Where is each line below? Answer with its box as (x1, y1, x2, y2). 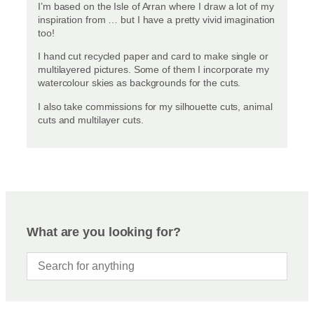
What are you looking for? (27, 224, 181, 240)
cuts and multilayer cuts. (38, 114, 144, 125)
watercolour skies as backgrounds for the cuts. (38, 77, 241, 89)
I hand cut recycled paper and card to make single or (38, 50, 268, 62)
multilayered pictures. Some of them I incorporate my (38, 64, 269, 76)
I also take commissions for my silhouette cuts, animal (38, 100, 273, 112)
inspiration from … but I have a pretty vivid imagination (38, 14, 275, 26)
